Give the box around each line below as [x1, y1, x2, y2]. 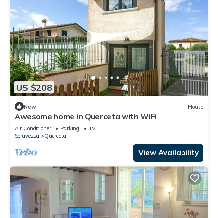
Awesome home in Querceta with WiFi [15, 111, 157, 122]
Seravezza [15, 132, 39, 140]
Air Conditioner [15, 125, 51, 132]
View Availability [138, 148, 199, 158]
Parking [60, 125, 79, 132]
